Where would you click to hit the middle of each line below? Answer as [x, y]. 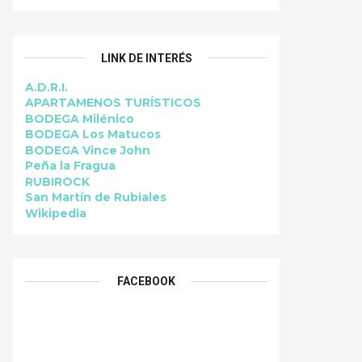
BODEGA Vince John [88, 150]
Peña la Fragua [70, 166]
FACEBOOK [146, 281]
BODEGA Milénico [80, 118]
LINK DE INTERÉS [146, 58]
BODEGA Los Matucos [93, 134]
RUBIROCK [57, 181]
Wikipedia [56, 213]
